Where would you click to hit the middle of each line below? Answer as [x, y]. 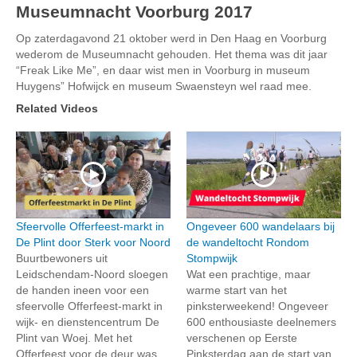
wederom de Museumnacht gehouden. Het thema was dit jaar [172, 54]
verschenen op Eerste [242, 337]
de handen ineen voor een [82, 290]
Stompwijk [212, 258]
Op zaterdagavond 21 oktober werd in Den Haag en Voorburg [171, 38]
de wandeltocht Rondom [248, 242]
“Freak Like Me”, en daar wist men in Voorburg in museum [163, 70]
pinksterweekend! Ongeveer [257, 306]
